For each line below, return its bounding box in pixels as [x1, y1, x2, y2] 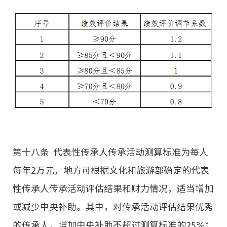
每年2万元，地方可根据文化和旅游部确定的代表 [13, 165, 209, 175]
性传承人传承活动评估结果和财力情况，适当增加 [13, 183, 213, 193]
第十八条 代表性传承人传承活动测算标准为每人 [13, 147, 208, 157]
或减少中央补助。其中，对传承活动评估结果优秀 [13, 202, 213, 211]
